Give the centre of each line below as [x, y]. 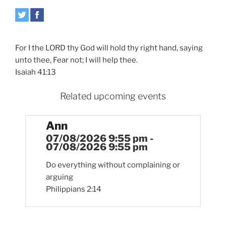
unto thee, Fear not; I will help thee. [76, 60]
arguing [60, 177]
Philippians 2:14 [74, 189]
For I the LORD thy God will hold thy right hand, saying [109, 48]
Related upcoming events [113, 96]
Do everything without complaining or [113, 165]
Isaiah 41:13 [36, 72]
